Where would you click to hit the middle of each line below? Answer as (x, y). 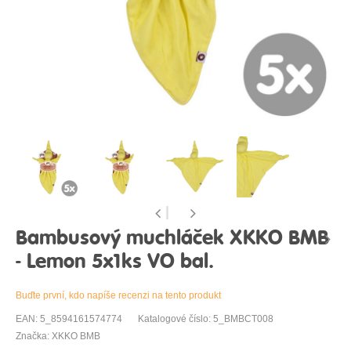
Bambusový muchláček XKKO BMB (172, 239)
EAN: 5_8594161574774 (69, 319)
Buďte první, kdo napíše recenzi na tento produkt (118, 296)
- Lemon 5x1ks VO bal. (115, 262)
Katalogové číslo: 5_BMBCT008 (206, 319)
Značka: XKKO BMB (58, 337)
